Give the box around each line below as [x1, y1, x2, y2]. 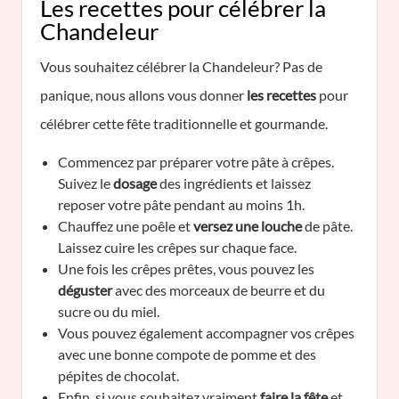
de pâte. [302, 217, 353, 234]
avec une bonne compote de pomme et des [58, 346, 316, 362]
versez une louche [193, 217, 302, 234]
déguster [58, 281, 112, 298]
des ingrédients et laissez [157, 175, 311, 191]
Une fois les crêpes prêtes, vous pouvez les [58, 260, 314, 277]
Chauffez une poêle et [58, 217, 193, 234]
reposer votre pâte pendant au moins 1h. [58, 196, 305, 213]
